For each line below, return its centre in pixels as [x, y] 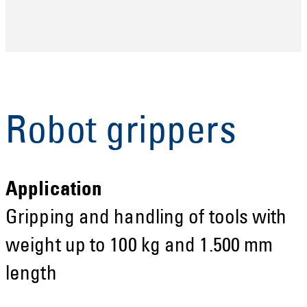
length [31, 275]
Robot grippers [121, 134]
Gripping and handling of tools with [146, 219]
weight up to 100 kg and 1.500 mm [139, 247]
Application [54, 191]
